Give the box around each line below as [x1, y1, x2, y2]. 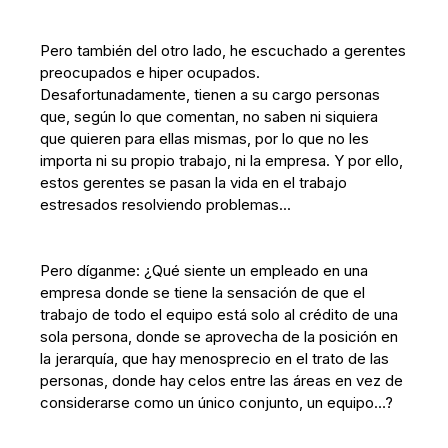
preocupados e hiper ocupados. [40, 63, 261, 82]
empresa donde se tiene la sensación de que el [40, 283, 366, 302]
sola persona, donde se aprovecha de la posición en [40, 327, 399, 346]
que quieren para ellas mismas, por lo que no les [40, 129, 370, 148]
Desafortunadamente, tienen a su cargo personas [40, 85, 381, 104]
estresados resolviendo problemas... [40, 195, 292, 214]
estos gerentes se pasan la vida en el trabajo [40, 173, 348, 192]
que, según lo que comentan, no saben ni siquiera [40, 107, 379, 126]
